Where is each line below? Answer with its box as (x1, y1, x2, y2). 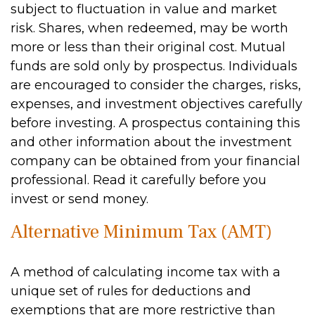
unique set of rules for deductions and (11, 283, 251, 299)
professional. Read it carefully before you (11, 172, 266, 188)
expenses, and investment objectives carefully (11, 96, 302, 112)
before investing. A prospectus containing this (11, 115, 300, 131)
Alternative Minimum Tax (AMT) (11, 219, 272, 244)
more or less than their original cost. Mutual (11, 39, 285, 55)
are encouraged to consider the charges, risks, (11, 77, 301, 93)
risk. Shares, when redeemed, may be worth (11, 20, 288, 36)
